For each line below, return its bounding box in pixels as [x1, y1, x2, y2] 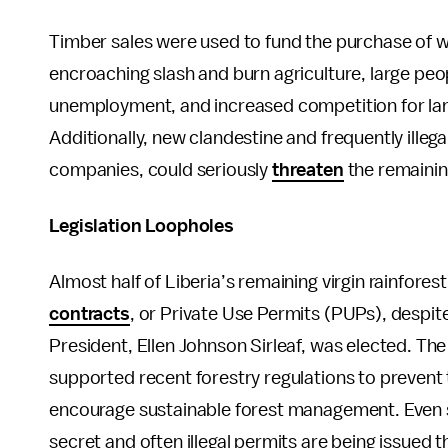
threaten [271, 160, 344, 180]
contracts [49, 304, 130, 324]
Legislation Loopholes [49, 216, 234, 236]
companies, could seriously [49, 160, 272, 180]
